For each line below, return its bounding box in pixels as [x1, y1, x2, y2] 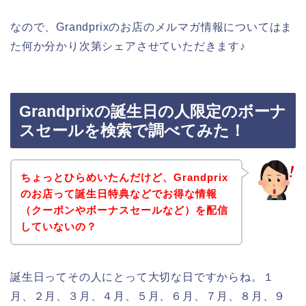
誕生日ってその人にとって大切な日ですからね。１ [10, 270, 275, 283]
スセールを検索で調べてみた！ [19, 122, 245, 140]
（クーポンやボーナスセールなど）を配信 [20, 204, 228, 216]
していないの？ [20, 220, 97, 232]
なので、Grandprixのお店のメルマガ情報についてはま [10, 20, 293, 33]
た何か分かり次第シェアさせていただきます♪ [10, 40, 246, 52]
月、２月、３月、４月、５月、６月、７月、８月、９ [10, 290, 286, 302]
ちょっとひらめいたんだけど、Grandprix [20, 171, 228, 183]
